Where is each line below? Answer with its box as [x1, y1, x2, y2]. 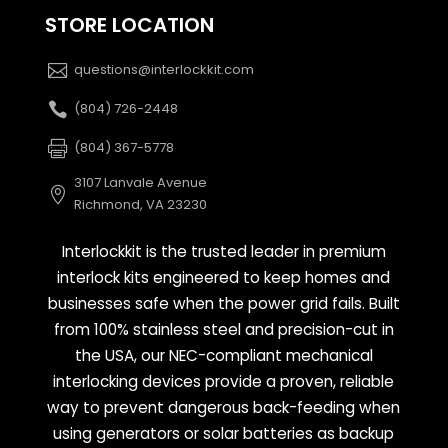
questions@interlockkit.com [74, 60, 255, 80]
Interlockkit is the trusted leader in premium [61, 240, 386, 262]
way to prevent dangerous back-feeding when [47, 396, 401, 418]
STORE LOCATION [44, 11, 214, 40]
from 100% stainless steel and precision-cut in [53, 318, 394, 340]
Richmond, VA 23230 [71, 195, 208, 215]
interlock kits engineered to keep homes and [57, 266, 391, 288]
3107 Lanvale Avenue [74, 173, 208, 193]
